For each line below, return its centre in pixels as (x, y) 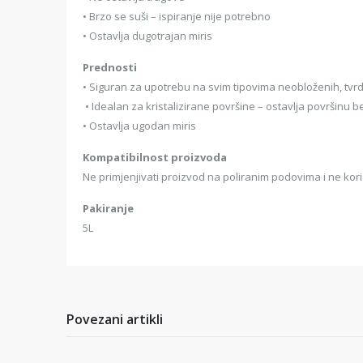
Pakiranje (108, 208)
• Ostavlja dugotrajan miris (147, 36)
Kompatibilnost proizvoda (155, 157)
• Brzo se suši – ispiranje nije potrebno (177, 16)
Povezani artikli (115, 319)
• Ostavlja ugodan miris (139, 126)
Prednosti (110, 67)
